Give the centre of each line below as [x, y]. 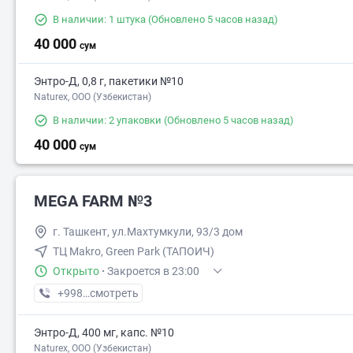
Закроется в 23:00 [153, 271]
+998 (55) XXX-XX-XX [110, 294]
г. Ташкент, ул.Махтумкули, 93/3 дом [148, 232]
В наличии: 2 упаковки [107, 121]
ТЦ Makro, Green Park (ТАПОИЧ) [134, 252]
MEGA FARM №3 [93, 201]
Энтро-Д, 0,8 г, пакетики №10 [109, 82]
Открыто [76, 271]
